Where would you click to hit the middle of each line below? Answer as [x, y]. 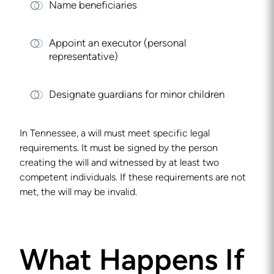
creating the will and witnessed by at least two [119, 163]
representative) [83, 57]
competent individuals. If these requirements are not [133, 178]
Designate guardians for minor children [137, 95]
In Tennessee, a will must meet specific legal [115, 134]
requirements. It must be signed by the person [119, 149]
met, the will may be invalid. [78, 193]
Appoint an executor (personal [118, 44]
